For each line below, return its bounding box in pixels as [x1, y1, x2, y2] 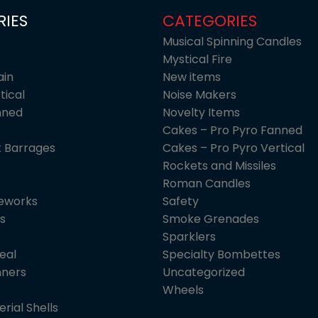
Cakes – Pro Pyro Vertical [163, 140, 305, 157]
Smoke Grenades [163, 211, 259, 228]
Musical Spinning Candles [163, 33, 302, 50]
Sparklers [163, 229, 216, 246]
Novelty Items [163, 104, 240, 121]
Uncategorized [163, 264, 245, 281]
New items [163, 69, 221, 86]
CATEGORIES [163, 10, 257, 33]
